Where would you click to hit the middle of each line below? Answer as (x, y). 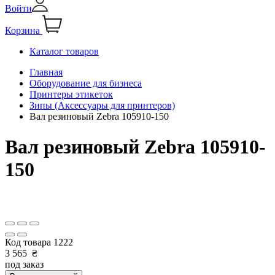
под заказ (24, 265)
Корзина (22, 31)
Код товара (29, 242)
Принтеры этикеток (71, 95)
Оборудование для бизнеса (86, 83)
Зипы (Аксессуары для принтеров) (102, 106)
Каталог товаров (64, 52)
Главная (46, 72)
